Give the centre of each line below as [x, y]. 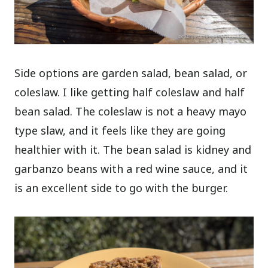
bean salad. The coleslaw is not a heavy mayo [131, 112]
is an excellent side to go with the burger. [121, 188]
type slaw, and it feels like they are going [120, 131]
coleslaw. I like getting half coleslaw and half [130, 92]
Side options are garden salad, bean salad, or [131, 73]
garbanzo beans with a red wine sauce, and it [131, 169]
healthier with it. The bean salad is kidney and [133, 150]
